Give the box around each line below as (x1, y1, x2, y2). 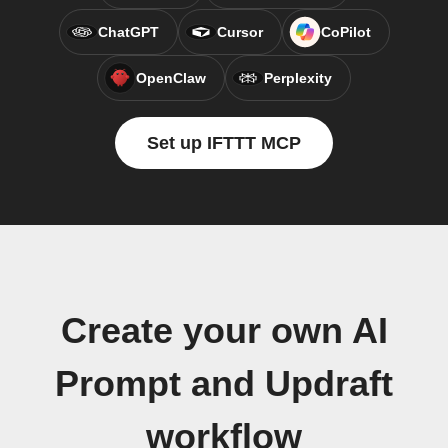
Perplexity (264, 70, 332, 86)
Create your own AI (60, 311, 388, 351)
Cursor (216, 24, 263, 40)
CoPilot (320, 24, 371, 40)
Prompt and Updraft (55, 364, 393, 404)
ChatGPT (97, 24, 159, 40)
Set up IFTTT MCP (147, 133, 301, 153)
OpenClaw (136, 70, 206, 86)
